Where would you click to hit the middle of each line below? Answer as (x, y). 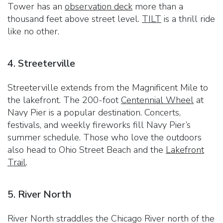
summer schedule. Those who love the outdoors (105, 137)
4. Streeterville (41, 63)
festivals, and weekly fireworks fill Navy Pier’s (99, 125)
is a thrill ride (188, 19)
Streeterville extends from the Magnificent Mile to (108, 87)
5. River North (39, 194)
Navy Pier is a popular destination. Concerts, (94, 112)
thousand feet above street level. (75, 19)
